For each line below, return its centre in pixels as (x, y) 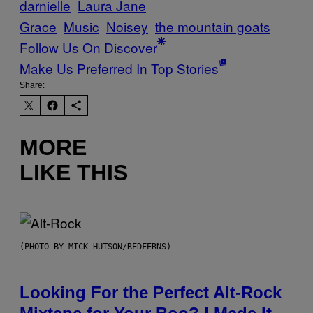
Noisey (127, 27)
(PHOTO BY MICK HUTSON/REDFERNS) (95, 247)
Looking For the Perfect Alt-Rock (151, 293)
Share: (32, 86)
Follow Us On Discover (88, 48)
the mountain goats (213, 27)
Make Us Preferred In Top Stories (119, 68)
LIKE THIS (74, 172)
